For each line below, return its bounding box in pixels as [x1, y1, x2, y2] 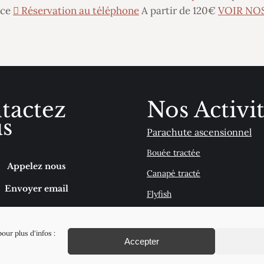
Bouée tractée [147, 147, 200, 159]
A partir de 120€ [141, 4, 216, 18]
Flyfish [147, 189, 171, 200]
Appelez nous [7, 160, 67, 171]
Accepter [124, 236, 159, 246]
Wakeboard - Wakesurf [147, 209, 235, 220]
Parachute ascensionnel [147, 126, 252, 138]
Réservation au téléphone [19, 4, 139, 18]
